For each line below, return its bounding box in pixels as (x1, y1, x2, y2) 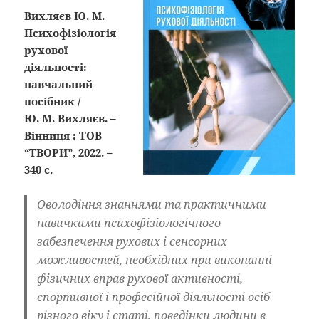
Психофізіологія (24, 25, 117, 40)
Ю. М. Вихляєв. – (24, 110, 117, 125)
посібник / (24, 93, 81, 108)
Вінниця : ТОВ (24, 127, 103, 142)
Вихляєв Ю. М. (24, 8, 105, 23)
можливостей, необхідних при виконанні (37, 251, 273, 268)
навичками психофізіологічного (37, 214, 221, 231)
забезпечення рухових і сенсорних (37, 233, 228, 249)
